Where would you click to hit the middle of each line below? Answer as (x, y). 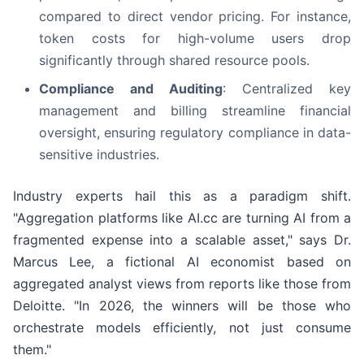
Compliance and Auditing (131, 89)
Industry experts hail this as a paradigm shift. (182, 196)
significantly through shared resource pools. (174, 61)
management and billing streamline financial (195, 111)
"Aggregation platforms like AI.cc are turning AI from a (182, 218)
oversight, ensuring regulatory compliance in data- (195, 133)
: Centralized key (287, 89)
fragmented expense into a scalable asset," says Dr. (182, 240)
